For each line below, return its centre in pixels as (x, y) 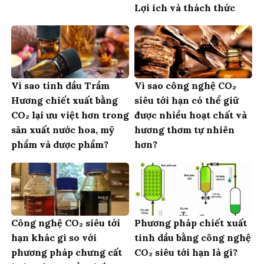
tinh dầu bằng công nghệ (193, 237)
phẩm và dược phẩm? (60, 145)
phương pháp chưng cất (67, 252)
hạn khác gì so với (54, 237)
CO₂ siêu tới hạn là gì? (186, 252)
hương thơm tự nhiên (184, 130)
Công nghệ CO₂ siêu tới (66, 222)
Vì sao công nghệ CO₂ (185, 86)
